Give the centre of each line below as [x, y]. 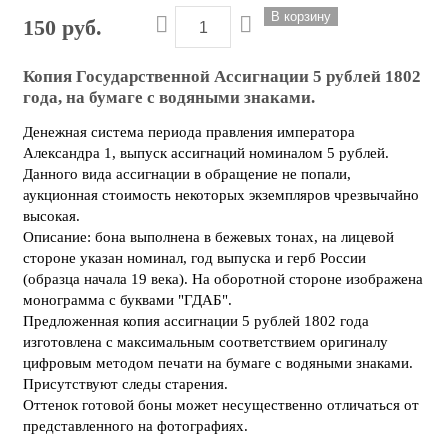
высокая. [51, 216]
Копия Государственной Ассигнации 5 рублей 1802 [222, 76]
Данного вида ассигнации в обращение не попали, [187, 174]
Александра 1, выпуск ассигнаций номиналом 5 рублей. [206, 153]
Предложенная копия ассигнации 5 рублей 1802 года [196, 321]
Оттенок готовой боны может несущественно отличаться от [221, 405]
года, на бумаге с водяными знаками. [169, 97]
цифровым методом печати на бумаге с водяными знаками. [220, 363]
